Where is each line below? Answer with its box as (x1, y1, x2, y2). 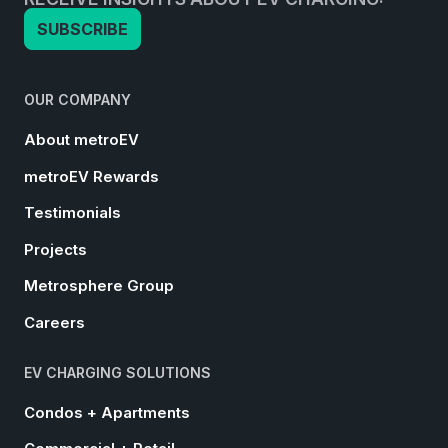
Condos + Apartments (24, 403, 190, 422)
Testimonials (24, 204, 121, 223)
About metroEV (24, 131, 139, 150)
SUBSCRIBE (37, 19, 128, 40)
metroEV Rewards (24, 167, 159, 186)
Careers (24, 313, 85, 332)
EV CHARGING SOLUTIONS (24, 363, 211, 381)
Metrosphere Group (24, 277, 174, 296)
